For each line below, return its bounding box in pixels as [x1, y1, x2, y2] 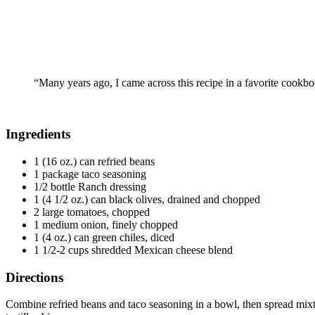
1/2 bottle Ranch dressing [34, 180, 146, 193]
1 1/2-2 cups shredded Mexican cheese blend [34, 243, 233, 256]
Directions [6, 269, 63, 285]
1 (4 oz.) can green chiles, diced [34, 231, 174, 243]
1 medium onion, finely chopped [34, 218, 178, 231]
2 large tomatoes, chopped [34, 205, 150, 218]
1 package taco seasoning [34, 167, 146, 180]
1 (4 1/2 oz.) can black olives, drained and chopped [34, 193, 260, 205]
